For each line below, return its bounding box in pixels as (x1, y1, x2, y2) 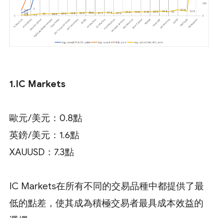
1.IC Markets (9, 78, 66, 90)
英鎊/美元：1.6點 (9, 129, 80, 141)
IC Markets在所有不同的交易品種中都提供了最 (9, 181, 204, 192)
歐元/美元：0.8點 (9, 112, 83, 124)
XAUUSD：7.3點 (9, 146, 74, 158)
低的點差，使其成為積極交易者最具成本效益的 (9, 198, 204, 209)
